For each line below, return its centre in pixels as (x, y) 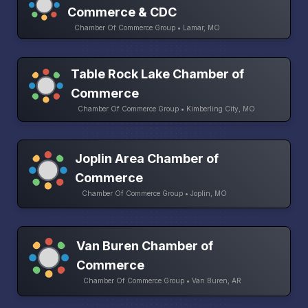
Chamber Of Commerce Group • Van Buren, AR (162, 281)
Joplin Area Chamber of (147, 159)
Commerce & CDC (122, 12)
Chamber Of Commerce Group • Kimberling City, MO (167, 108)
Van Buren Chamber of (144, 246)
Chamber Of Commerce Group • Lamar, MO (147, 28)
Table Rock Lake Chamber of (158, 74)
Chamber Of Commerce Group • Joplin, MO (155, 194)
